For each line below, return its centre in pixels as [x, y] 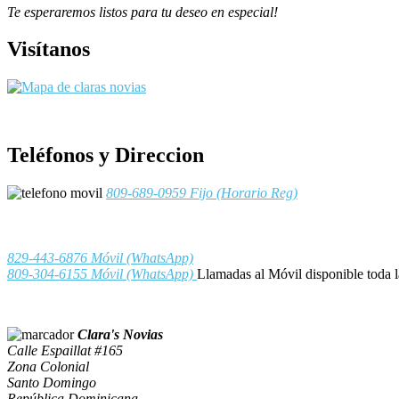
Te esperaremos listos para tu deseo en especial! [142, 12]
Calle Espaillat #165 [65, 351]
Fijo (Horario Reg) [242, 193]
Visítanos [49, 49]
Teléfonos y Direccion [106, 155]
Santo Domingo [52, 383]
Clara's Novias [120, 335]
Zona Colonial [48, 367]
